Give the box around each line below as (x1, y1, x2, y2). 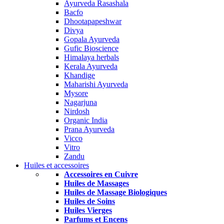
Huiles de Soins (64, 197, 115, 205)
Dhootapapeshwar (64, 17, 121, 25)
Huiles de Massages (64, 179, 129, 187)
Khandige (64, 71, 95, 79)
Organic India (64, 116, 107, 124)
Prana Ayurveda (64, 125, 114, 133)
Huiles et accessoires (24, 161, 89, 169)
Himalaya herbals (64, 53, 119, 61)
